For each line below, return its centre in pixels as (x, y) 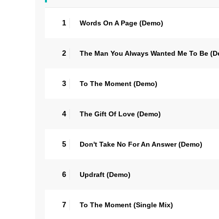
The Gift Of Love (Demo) (120, 114)
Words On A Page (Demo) (121, 23)
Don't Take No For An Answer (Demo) (141, 144)
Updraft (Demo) (105, 174)
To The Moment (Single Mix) (126, 205)
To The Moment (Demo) (119, 83)
